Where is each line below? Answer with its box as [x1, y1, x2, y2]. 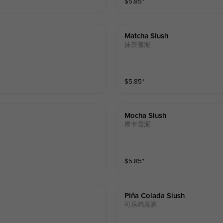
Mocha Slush [124, 112, 167, 120]
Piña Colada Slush [124, 192, 185, 200]
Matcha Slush [124, 32, 169, 40]
